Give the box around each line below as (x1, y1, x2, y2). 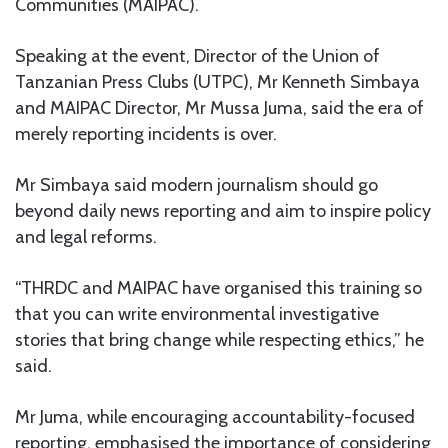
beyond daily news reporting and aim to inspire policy (15, 199, 431, 222)
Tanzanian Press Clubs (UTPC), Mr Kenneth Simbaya (15, 70, 420, 93)
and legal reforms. (15, 225, 157, 248)
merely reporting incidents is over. (15, 122, 277, 145)
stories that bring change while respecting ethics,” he (15, 328, 424, 351)
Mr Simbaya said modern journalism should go (15, 173, 378, 196)
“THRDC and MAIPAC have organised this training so (15, 276, 422, 299)
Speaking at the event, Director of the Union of (15, 44, 380, 67)
